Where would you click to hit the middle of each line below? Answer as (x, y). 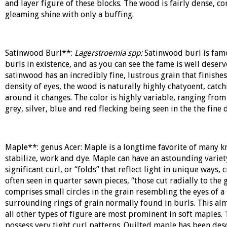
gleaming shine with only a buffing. (69, 14)
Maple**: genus (34, 147)
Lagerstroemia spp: (109, 53)
